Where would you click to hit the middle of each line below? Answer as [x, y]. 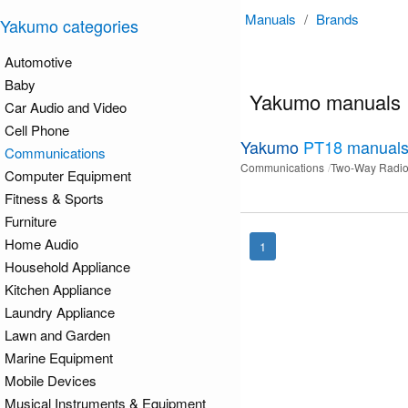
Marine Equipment [59, 357]
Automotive [38, 61]
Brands [337, 19]
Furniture [31, 221]
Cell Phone [37, 130]
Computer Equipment [68, 175]
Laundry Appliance [60, 312]
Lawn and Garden [57, 335]
